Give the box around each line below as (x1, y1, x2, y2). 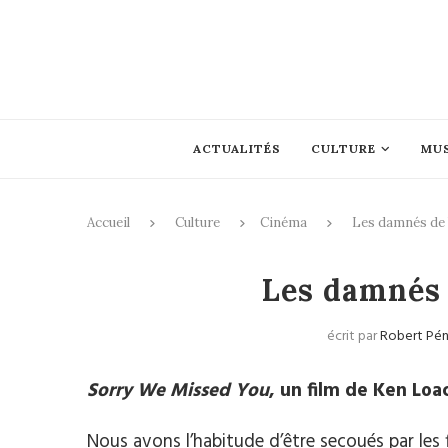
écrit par (327, 325, 381, 348)
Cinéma (260, 214, 307, 231)
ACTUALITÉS (192, 141, 281, 156)
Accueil (87, 214, 130, 231)
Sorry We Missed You (87, 376, 269, 406)
